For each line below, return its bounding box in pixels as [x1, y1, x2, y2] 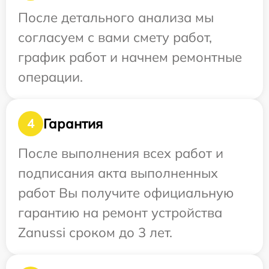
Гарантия [43, 115, 103, 132]
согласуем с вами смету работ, [18, 29, 212, 46]
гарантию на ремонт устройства [18, 204, 222, 221]
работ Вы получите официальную [18, 184, 234, 201]
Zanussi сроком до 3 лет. [18, 224, 172, 241]
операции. [18, 68, 83, 85]
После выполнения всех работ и [18, 145, 223, 162]
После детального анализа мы [18, 9, 214, 26]
